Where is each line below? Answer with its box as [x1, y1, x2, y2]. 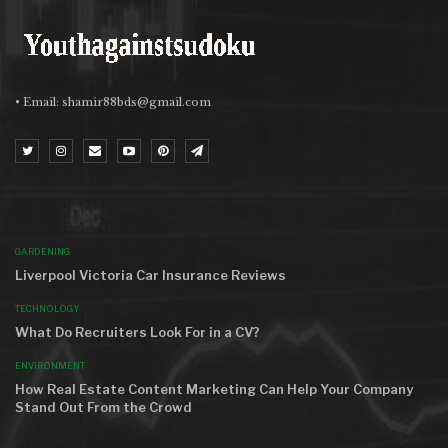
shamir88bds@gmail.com [62, 95, 211, 110]
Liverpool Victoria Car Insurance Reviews [15, 266, 286, 283]
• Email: [15, 95, 62, 110]
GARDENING [15, 245, 70, 257]
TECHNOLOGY [15, 302, 80, 314]
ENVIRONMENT [15, 359, 85, 371]
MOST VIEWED [15, 193, 111, 211]
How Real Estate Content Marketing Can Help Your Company [15, 380, 413, 397]
